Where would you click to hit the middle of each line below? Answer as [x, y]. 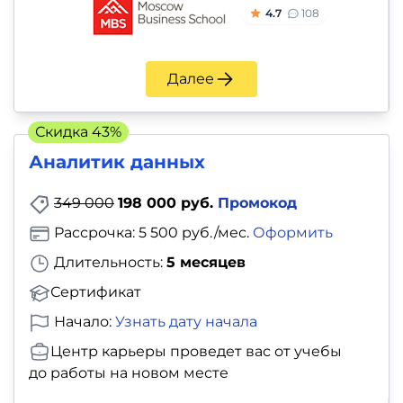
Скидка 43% [78, 132]
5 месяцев [206, 263]
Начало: [83, 321]
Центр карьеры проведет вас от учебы [196, 351]
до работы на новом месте [129, 373]
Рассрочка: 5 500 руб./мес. [152, 233]
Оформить [293, 233]
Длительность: [108, 263]
